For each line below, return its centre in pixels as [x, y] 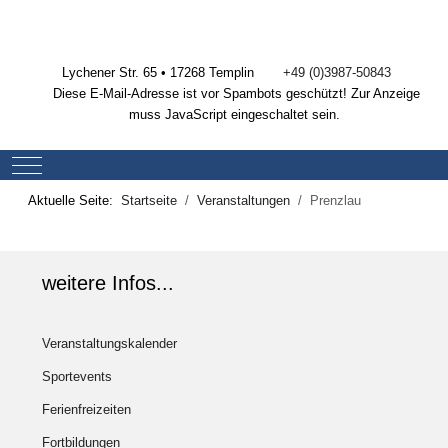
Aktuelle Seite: [74, 200]
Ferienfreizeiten [86, 409]
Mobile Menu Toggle [84, 163]
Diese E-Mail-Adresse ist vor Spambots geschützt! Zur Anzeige [236, 93]
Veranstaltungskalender [109, 343]
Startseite [149, 200]
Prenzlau [335, 200]
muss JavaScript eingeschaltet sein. [234, 114]
